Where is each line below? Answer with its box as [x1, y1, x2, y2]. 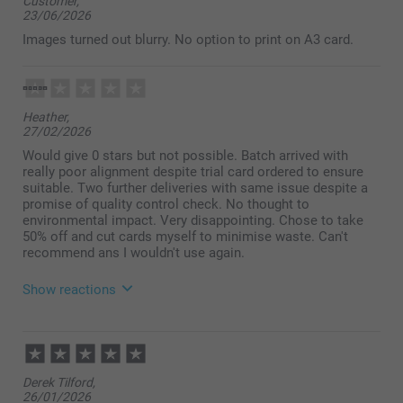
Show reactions [22, 281, 116, 298]
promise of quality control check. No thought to [22, 195, 309, 212]
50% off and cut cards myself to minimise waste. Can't [22, 228, 348, 245]
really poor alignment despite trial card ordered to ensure [22, 163, 363, 180]
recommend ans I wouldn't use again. [22, 244, 245, 261]
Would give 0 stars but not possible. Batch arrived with [22, 147, 348, 164]
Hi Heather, [63, 359, 130, 376]
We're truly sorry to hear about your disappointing [63, 375, 358, 392]
